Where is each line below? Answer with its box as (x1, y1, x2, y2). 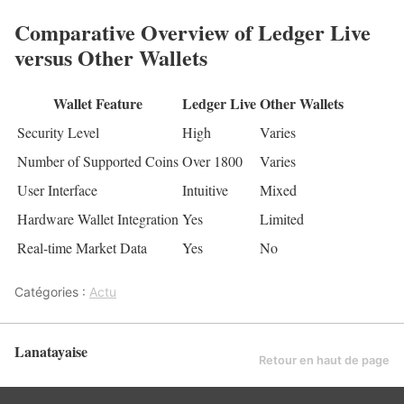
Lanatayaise (14, 340, 87, 362)
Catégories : (14, 283, 89, 299)
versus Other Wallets (14, 41, 207, 73)
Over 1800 (182, 151, 243, 170)
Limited (260, 208, 304, 228)
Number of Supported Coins (17, 151, 179, 170)
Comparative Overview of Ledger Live (14, 15, 371, 48)
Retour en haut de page (259, 353, 390, 368)
